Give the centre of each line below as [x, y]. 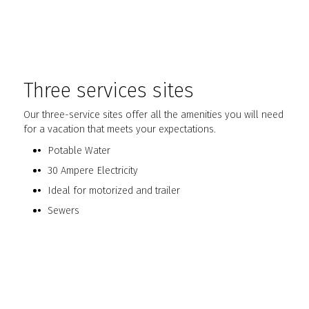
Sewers [63, 211]
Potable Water [79, 151]
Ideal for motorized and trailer [113, 191]
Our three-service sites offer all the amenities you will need [154, 115]
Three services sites [109, 91]
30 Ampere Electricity [92, 171]
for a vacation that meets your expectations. [120, 129]
